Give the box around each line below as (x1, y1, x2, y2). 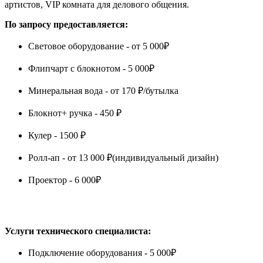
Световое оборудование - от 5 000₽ (28, 41, 169, 51)
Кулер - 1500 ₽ (28, 130, 86, 140)
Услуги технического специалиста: (5, 225, 151, 236)
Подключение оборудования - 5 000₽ (28, 247, 176, 258)
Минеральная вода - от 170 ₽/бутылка (28, 85, 178, 96)
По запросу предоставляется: (5, 19, 128, 29)
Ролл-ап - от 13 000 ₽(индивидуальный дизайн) (28, 152, 218, 163)
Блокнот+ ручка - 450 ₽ (28, 107, 122, 118)
